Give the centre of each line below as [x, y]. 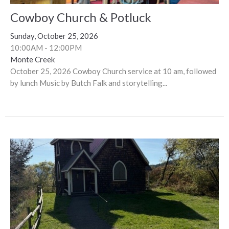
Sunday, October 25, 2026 [54, 36]
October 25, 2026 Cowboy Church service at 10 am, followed [113, 71]
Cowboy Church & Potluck [81, 17]
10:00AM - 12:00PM [46, 47]
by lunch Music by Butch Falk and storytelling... [89, 83]
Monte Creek [32, 59]
